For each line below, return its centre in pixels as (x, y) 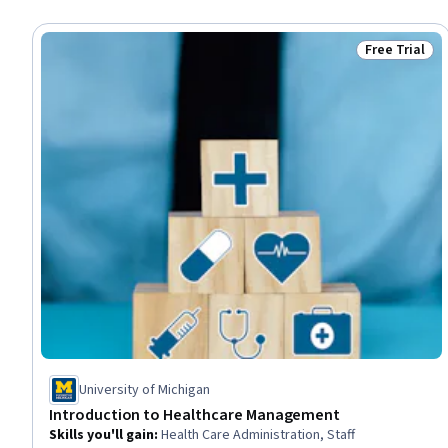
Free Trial (395, 50)
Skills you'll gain (101, 434)
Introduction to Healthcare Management (195, 414)
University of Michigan (144, 389)
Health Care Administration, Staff (258, 434)
